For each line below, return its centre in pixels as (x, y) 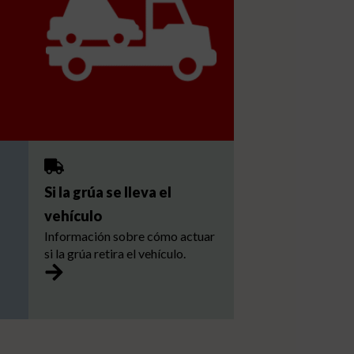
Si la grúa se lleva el (108, 192)
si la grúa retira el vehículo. (115, 253)
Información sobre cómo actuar (130, 235)
